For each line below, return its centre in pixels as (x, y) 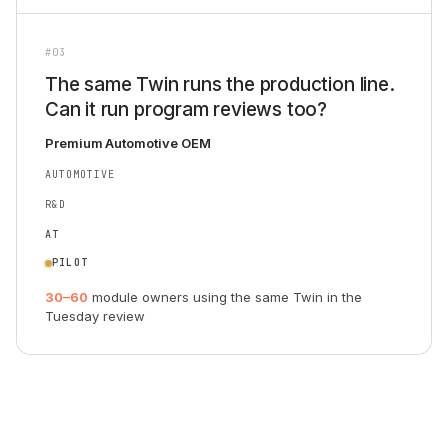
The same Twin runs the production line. (220, 84)
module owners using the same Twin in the (225, 297)
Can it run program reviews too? (186, 109)
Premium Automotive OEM (128, 143)
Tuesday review (95, 316)
